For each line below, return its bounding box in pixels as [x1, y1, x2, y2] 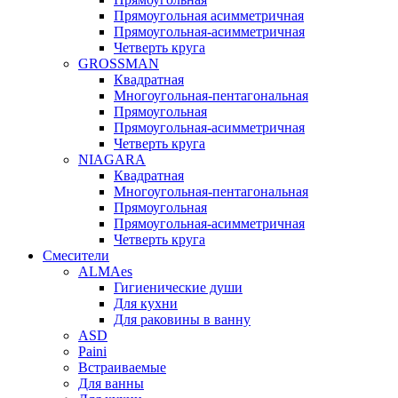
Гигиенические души [114, 280, 243, 295]
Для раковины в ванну [114, 312, 251, 327]
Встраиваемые [78, 360, 166, 375]
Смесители [43, 248, 109, 263]
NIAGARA [78, 152, 146, 167]
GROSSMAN [78, 56, 159, 71]
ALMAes [78, 264, 132, 279]
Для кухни [114, 296, 178, 311]
